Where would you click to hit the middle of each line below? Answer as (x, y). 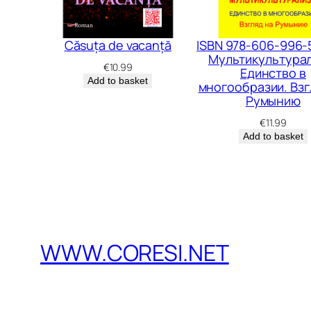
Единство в (273, 73)
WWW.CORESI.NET (135, 253)
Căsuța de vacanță (118, 45)
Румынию (273, 101)
